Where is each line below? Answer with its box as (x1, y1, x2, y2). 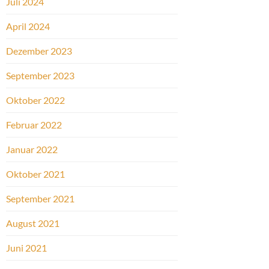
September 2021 (6, 193, 74, 205)
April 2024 (6, 20, 50, 32)
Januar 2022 (6, 144, 58, 156)
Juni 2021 (6, 242, 47, 254)
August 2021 (6, 217, 59, 229)
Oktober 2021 (6, 168, 65, 180)
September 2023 (6, 70, 74, 82)
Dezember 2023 (6, 45, 72, 57)
